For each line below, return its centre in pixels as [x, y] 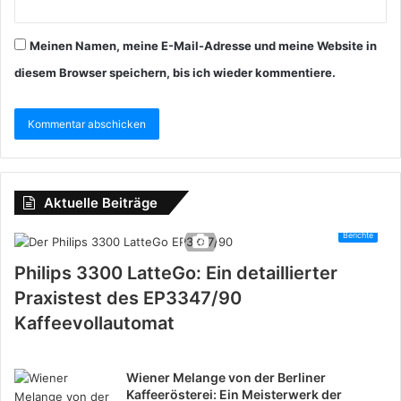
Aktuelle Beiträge [101, 202]
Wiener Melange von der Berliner [226, 377]
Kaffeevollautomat [94, 323]
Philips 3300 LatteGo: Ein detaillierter [176, 273]
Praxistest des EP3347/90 [128, 298]
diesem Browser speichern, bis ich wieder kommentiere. [175, 72]
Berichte [358, 235]
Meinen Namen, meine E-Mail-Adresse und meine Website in [203, 45]
